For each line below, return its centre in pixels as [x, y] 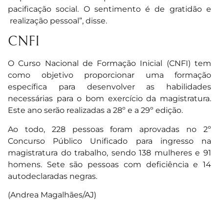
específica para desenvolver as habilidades [109, 87]
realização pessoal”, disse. [57, 21]
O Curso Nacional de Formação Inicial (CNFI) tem [109, 64]
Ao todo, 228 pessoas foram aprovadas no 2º [109, 129]
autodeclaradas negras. [54, 176]
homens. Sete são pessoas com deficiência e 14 [109, 164]
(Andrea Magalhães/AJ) [52, 195]
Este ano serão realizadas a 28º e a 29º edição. [95, 110]
